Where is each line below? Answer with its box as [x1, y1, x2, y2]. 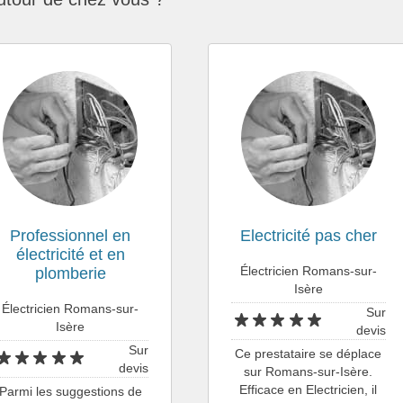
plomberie [34, 264, 106, 282]
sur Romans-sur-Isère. [244, 363, 373, 379]
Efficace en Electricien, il [239, 381, 378, 397]
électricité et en [15, 245, 125, 264]
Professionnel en [10, 226, 131, 245]
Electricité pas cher [239, 226, 377, 245]
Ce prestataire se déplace [235, 345, 382, 361]
